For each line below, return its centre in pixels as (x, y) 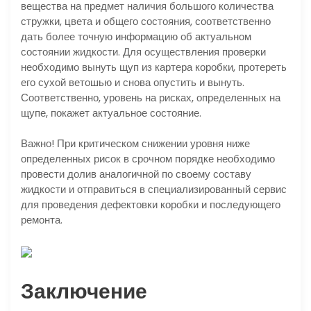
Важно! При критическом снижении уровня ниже (135, 144)
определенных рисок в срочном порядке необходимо (148, 159)
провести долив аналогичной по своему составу (136, 174)
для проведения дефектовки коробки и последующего (151, 205)
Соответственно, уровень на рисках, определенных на (151, 97)
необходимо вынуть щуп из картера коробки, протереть (154, 67)
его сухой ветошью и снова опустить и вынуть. (133, 82)
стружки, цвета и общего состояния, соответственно (146, 21)
